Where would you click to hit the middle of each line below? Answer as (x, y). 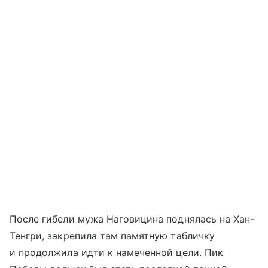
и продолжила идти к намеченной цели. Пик (116, 252)
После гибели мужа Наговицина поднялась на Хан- (132, 219)
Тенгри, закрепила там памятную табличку (112, 236)
